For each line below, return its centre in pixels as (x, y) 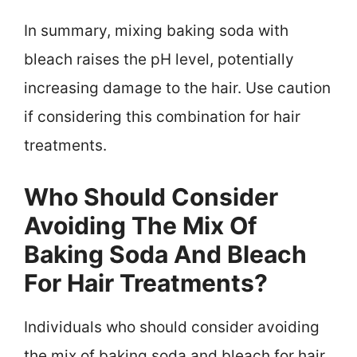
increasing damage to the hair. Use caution (177, 88)
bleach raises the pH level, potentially (159, 59)
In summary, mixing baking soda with (156, 30)
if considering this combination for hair (162, 116)
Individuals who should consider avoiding (172, 328)
